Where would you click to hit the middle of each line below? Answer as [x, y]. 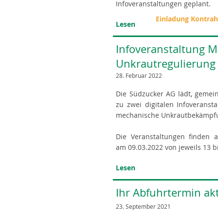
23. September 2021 [143, 206]
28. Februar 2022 [139, 75]
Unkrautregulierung [166, 64]
